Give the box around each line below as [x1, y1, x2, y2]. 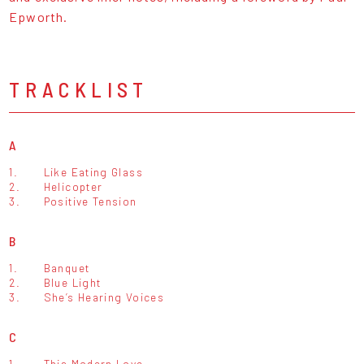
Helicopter [43, 180, 103, 194]
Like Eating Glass [43, 165, 143, 180]
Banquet [43, 261, 90, 275]
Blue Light [43, 275, 102, 290]
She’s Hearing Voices [43, 290, 164, 305]
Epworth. [9, 9, 68, 25]
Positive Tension [43, 194, 137, 209]
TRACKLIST [9, 76, 149, 102]
